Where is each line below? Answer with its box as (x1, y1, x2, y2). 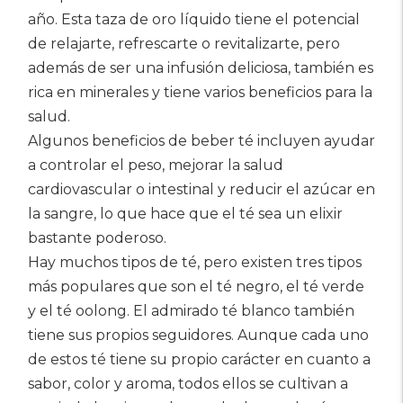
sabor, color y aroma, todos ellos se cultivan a (28, 375, 348, 392)
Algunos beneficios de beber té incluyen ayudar (28, 132, 375, 149)
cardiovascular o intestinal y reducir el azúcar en (28, 181, 375, 198)
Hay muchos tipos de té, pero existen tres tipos (28, 254, 362, 271)
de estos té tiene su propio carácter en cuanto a (28, 351, 371, 368)
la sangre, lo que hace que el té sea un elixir (28, 205, 343, 222)
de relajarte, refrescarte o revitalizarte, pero (28, 35, 340, 52)
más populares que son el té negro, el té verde (28, 278, 364, 295)
